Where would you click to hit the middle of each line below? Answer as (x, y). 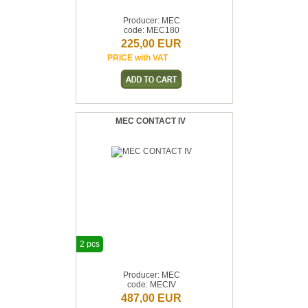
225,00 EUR (151, 44)
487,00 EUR (151, 298)
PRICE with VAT (137, 58)
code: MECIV (151, 285)
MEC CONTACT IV (151, 121)
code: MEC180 (151, 30)
